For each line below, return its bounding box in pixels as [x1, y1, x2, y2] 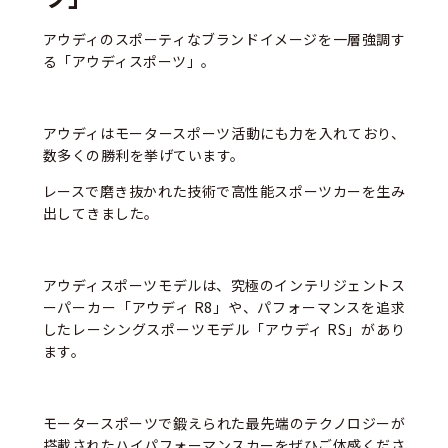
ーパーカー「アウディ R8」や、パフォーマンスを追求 [42, 297, 406, 318]
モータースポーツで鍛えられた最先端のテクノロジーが [42, 413, 406, 434]
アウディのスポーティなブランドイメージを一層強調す [42, 29, 406, 50]
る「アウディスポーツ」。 [42, 51, 216, 72]
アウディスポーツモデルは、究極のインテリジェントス [42, 275, 406, 296]
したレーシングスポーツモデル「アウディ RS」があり [42, 319, 406, 340]
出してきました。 [42, 203, 159, 224]
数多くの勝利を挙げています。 [42, 145, 245, 166]
